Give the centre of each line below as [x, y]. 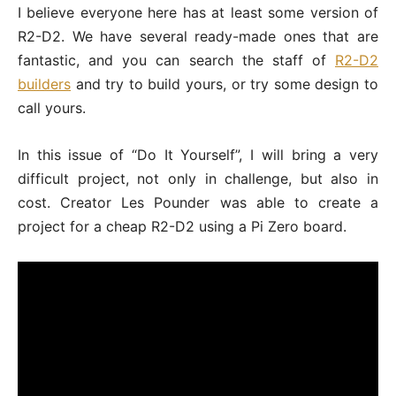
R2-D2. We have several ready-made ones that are [198, 36]
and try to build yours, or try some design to [225, 84]
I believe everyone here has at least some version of [198, 12]
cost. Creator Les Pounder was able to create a [198, 202]
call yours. [52, 107]
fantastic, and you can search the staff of [176, 60]
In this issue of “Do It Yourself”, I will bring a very [198, 154]
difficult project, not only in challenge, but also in [198, 178]
